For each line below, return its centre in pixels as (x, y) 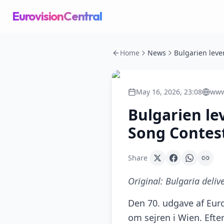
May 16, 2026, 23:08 (169, 92)
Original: (147, 181)
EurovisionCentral (57, 16)
